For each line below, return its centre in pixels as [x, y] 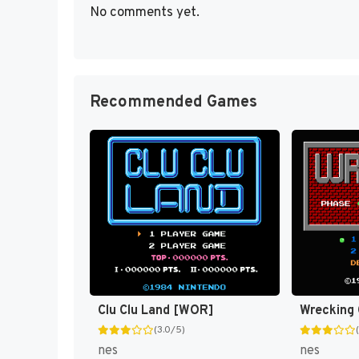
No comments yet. [145, 12]
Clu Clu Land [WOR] [156, 311]
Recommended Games [173, 103]
